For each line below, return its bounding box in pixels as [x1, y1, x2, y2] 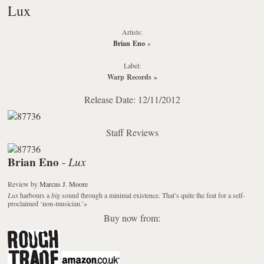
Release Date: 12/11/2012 [84, 93, 180, 105]
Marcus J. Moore [39, 179, 88, 189]
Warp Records [107, 71, 151, 82]
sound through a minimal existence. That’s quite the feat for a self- [60, 190, 246, 200]
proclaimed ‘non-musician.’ [8, 198, 84, 208]
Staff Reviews [105, 126, 159, 138]
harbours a [18, 190, 52, 200]
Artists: [121, 27, 143, 37]
